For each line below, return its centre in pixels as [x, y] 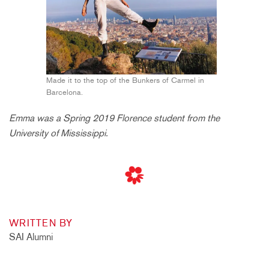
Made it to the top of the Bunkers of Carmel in [125, 80]
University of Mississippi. [59, 133]
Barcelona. [65, 92]
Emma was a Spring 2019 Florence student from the [114, 118]
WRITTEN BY [41, 223]
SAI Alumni [31, 237]
